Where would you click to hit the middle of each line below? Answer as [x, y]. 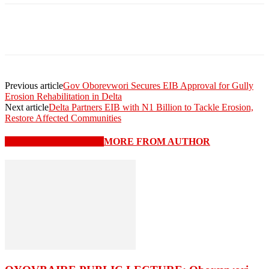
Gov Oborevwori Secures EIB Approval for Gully [158, 85]
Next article [27, 107]
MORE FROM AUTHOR [157, 141]
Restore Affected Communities [63, 118]
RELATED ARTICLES [54, 141]
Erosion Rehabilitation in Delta [63, 96]
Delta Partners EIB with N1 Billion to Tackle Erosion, [151, 107]
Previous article [34, 85]
